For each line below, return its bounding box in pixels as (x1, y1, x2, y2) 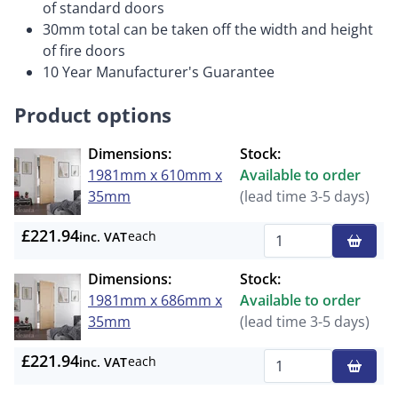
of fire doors (43, 41, 125, 60)
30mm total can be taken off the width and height (43, 20, 373, 39)
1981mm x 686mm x (88, 291, 222, 310)
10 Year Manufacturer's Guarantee (43, 62, 275, 82)
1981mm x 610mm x (88, 165, 222, 185)
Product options (14, 102, 171, 128)
